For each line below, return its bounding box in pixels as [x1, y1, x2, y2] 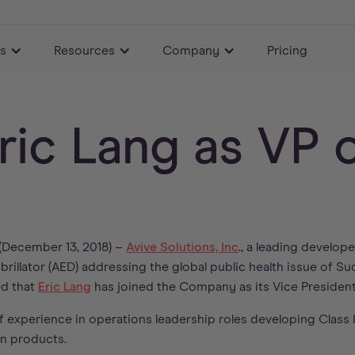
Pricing [267, 44, 308, 57]
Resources [54, 44, 116, 57]
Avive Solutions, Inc [126, 241, 239, 254]
